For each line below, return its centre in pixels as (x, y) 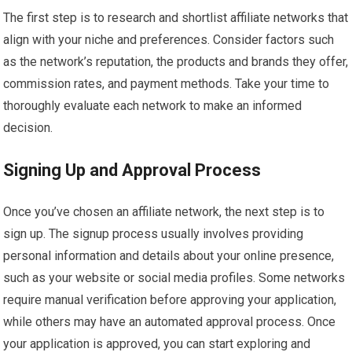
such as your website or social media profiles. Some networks (174, 278)
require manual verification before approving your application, (170, 300)
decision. (28, 128)
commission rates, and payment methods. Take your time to (167, 84)
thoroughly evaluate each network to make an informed (153, 106)
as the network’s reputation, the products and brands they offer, (176, 62)
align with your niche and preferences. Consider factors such (169, 40)
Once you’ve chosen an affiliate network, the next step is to (164, 212)
